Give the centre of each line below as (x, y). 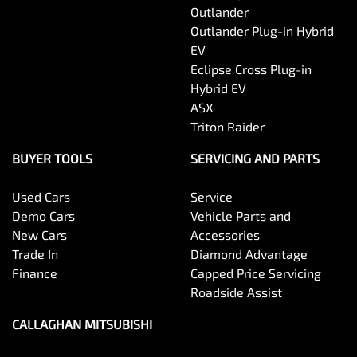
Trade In (35, 254)
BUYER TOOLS (52, 159)
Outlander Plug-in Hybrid (262, 31)
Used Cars (41, 197)
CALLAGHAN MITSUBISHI (82, 324)
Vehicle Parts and (241, 216)
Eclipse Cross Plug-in (251, 69)
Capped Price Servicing (256, 273)
